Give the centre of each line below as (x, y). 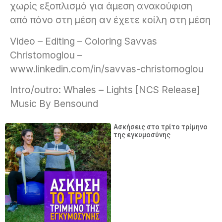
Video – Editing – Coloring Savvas (83, 41)
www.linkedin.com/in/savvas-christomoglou (107, 69)
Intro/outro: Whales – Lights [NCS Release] (105, 90)
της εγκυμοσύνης (142, 135)
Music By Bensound (54, 104)
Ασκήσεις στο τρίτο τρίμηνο (161, 127)
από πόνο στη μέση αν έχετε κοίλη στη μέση (110, 20)
